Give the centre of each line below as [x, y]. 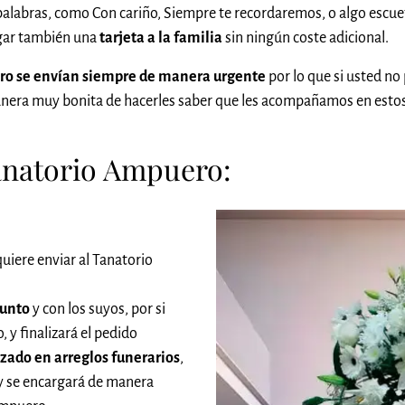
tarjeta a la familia [161, 38]
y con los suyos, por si [98, 310]
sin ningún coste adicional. [306, 38]
